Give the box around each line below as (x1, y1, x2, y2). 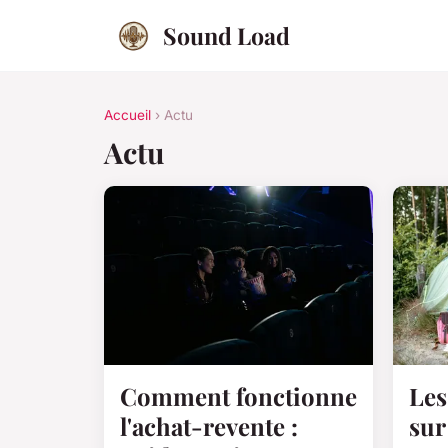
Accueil (104, 107, 151, 123)
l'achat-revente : (120, 409, 298, 442)
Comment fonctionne (120, 379, 357, 412)
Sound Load (162, 20, 290, 51)
